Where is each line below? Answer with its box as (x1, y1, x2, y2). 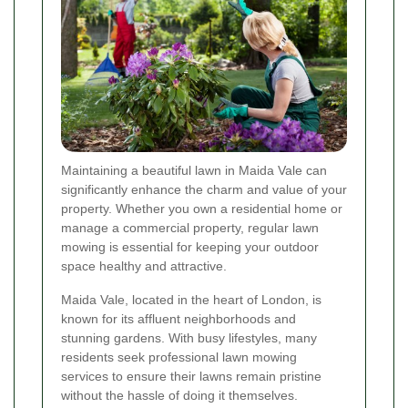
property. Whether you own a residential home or (61, 201, 342, 217)
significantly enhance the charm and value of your (61, 182, 347, 198)
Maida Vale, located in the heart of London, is (61, 292, 321, 308)
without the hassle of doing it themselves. (61, 388, 298, 403)
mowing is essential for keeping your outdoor (61, 240, 319, 255)
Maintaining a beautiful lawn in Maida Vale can (61, 163, 327, 178)
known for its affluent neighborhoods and (61, 311, 296, 327)
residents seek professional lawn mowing (61, 350, 297, 365)
